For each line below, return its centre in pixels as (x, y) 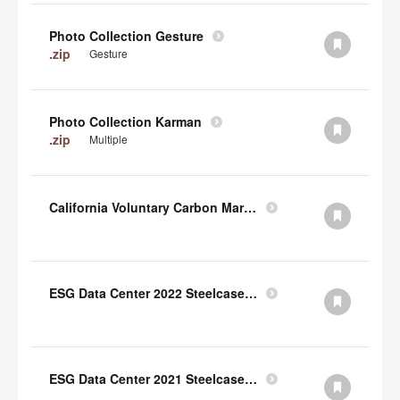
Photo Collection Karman (125, 121)
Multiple (108, 139)
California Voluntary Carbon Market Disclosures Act (250, 207)
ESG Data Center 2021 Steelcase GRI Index (251, 379)
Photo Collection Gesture (126, 36)
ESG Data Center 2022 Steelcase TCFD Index (251, 293)
